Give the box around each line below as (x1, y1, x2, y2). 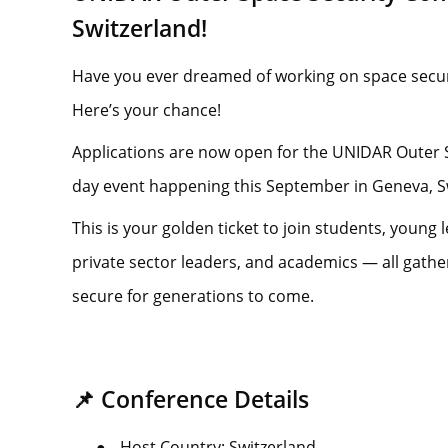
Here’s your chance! (72, 98, 221, 121)
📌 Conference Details (72, 383, 309, 415)
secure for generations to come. (72, 284, 314, 307)
